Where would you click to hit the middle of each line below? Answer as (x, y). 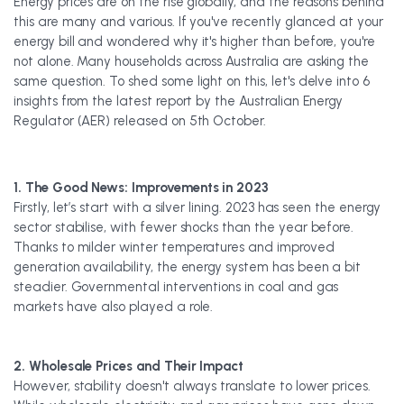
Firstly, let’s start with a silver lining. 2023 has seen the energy (197, 207)
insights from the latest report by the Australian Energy (179, 101)
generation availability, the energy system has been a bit (188, 267)
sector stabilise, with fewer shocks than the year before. (184, 227)
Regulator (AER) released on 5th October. (140, 121)
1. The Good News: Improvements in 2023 (142, 188)
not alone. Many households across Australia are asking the (192, 61)
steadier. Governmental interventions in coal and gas (176, 287)
